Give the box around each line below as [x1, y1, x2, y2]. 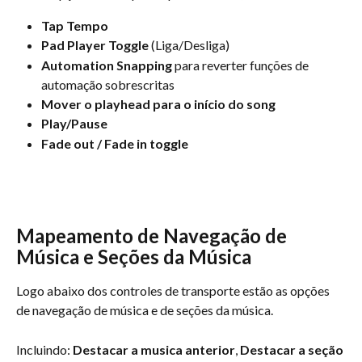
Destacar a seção [240, 341, 346, 357]
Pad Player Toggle [41, 37, 149, 53]
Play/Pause [41, 116, 107, 132]
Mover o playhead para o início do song [41, 95, 276, 112]
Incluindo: [16, 341, 73, 357]
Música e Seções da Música [16, 245, 251, 269]
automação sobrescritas [41, 76, 177, 92]
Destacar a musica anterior [73, 341, 235, 357]
